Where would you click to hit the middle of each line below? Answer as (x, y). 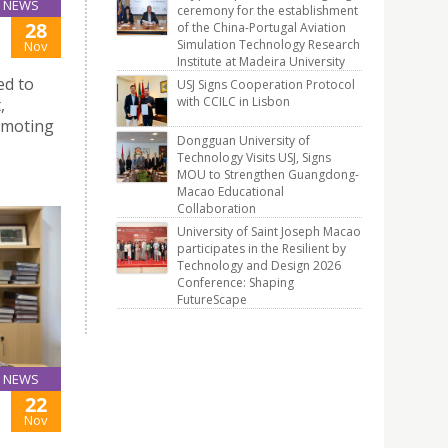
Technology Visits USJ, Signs (254, 157)
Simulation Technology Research (268, 44)
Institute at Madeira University (261, 61)
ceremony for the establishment (267, 10)
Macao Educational (230, 191)
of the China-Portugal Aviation (261, 27)
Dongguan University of (243, 140)
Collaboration (216, 208)
